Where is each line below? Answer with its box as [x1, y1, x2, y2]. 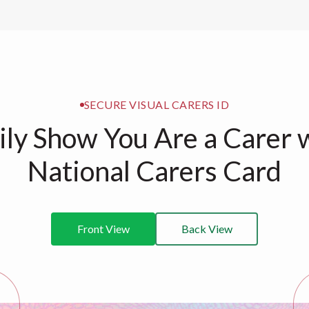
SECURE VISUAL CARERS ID [83, 98, 230, 111]
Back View [181, 221, 232, 235]
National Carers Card [28, 154, 281, 188]
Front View [77, 221, 130, 235]
